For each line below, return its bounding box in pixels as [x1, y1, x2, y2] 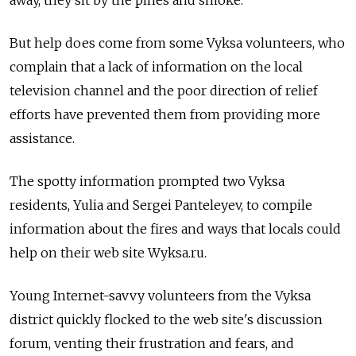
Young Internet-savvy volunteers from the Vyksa [10, 287, 311, 304]
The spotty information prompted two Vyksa [10, 172, 284, 189]
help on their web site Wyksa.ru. [10, 244, 207, 261]
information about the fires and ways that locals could [10, 220, 341, 237]
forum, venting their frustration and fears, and [10, 335, 294, 351]
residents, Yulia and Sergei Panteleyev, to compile [10, 196, 312, 213]
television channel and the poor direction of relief [10, 82, 318, 99]
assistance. [10, 130, 75, 146]
